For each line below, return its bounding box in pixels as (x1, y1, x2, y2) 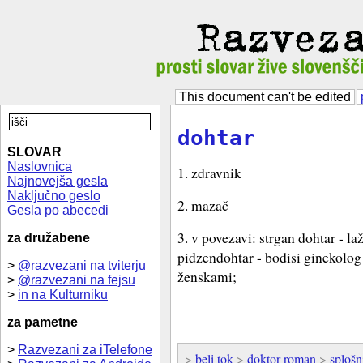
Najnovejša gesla (7, 174, 108, 188)
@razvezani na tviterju (18, 258, 146, 272)
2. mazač (177, 195, 228, 216)
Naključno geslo (7, 189, 100, 203)
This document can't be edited (179, 90, 351, 104)
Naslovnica (7, 160, 72, 173)
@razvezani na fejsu (18, 273, 135, 287)
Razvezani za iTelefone (18, 343, 152, 357)
